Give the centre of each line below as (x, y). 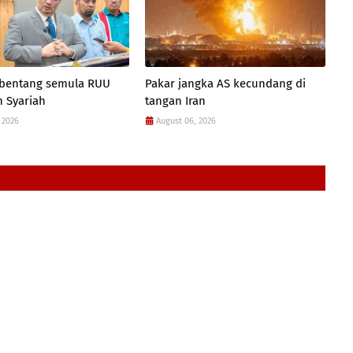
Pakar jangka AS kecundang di (225, 84)
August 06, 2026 (186, 121)
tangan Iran (175, 101)
